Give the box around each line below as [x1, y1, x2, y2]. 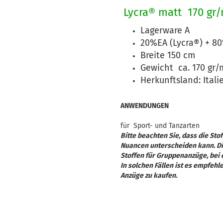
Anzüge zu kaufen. [120, 171, 177, 180]
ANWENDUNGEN [120, 102, 169, 110]
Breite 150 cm [140, 50, 195, 61]
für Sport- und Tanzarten [120, 121, 200, 130]
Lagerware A [140, 25, 190, 36]
